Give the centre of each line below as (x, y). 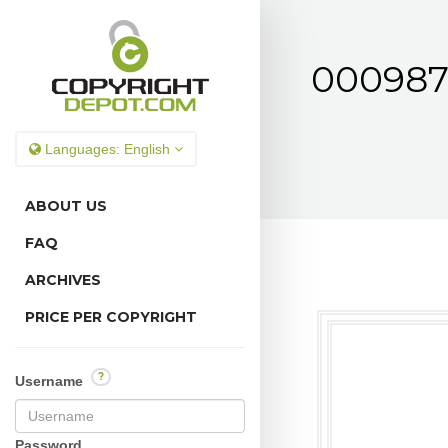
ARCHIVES (63, 280)
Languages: (82, 149)
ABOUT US (66, 206)
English (147, 149)
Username (51, 380)
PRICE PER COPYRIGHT (111, 317)
